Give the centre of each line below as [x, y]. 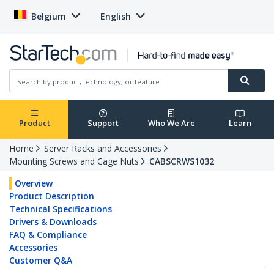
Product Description [52, 196]
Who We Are [171, 123]
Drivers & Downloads [53, 222]
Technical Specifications [61, 209]
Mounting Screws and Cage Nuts [74, 161]
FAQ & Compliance [48, 235]
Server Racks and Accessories [103, 149]
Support [103, 123]
